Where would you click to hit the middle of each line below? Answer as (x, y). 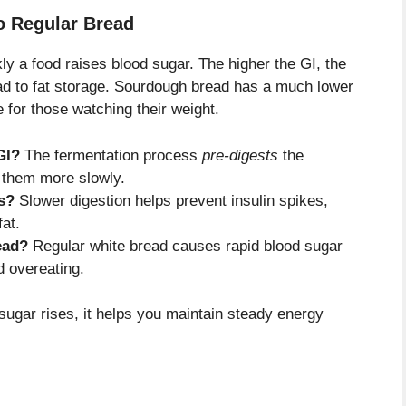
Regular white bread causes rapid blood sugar (185, 246)
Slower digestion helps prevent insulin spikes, (171, 200)
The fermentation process (111, 155)
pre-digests (240, 155)
